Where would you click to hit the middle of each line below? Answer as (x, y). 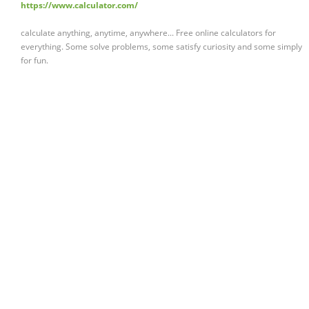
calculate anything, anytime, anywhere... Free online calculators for (148, 33)
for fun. (34, 61)
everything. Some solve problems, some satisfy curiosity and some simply (161, 47)
